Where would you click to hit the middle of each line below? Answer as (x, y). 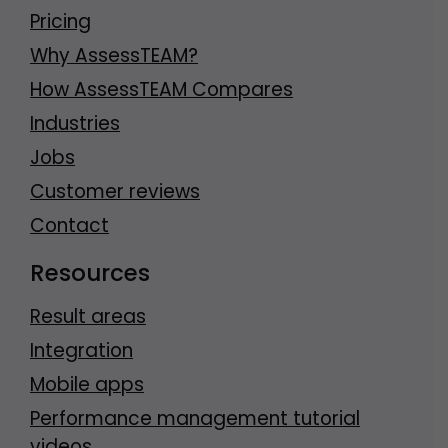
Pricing (60, 22)
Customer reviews (115, 192)
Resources (90, 273)
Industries (75, 124)
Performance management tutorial (195, 419)
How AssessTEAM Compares (161, 90)
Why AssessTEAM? (114, 56)
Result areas (88, 317)
